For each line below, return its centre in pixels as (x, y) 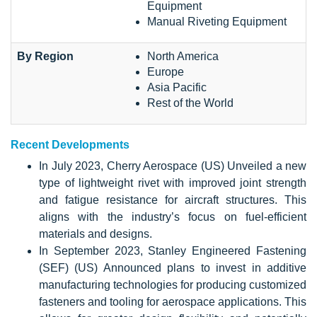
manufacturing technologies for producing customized (173, 284)
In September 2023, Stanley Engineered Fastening (173, 250)
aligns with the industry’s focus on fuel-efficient (173, 217)
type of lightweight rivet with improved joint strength (173, 183)
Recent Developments (70, 144)
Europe (166, 71)
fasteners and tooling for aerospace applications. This (173, 301)
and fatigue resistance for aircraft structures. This (173, 200)
